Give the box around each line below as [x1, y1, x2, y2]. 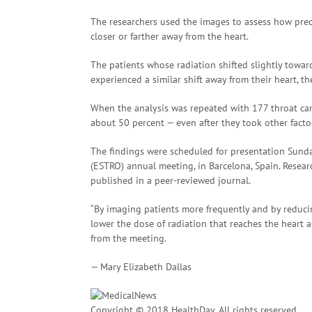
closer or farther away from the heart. [91, 30, 249, 42]
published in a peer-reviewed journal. [91, 174, 251, 187]
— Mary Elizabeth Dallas [91, 260, 192, 273]
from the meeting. [91, 232, 166, 244]
